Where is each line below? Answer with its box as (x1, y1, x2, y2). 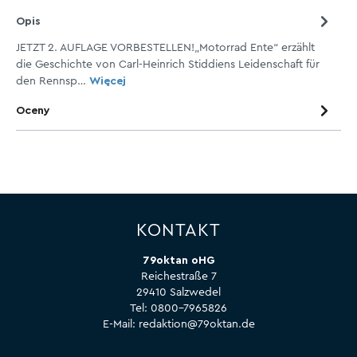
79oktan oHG (142, 255, 215, 267)
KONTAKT (136, 221, 221, 239)
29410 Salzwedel (136, 287, 221, 299)
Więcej (89, 75, 126, 87)
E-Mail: (102, 319, 139, 331)
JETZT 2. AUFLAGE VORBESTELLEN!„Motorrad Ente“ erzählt (16, 41, 315, 53)
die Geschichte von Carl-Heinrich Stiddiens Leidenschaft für (16, 58, 320, 70)
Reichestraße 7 (140, 271, 217, 283)
